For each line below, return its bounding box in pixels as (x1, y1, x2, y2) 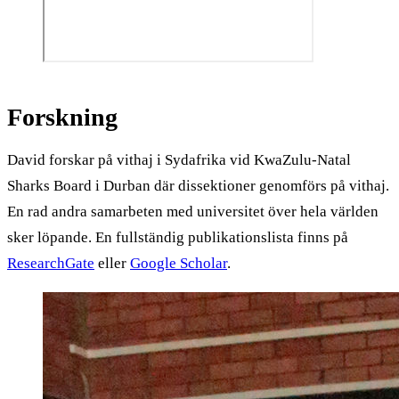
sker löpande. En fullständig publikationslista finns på (7, 229, 348, 247)
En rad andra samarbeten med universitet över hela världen (7, 203, 379, 221)
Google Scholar (130, 255, 227, 273)
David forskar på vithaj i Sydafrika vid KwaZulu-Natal (7, 151, 351, 169)
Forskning (7, 103, 118, 132)
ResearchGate (7, 255, 94, 273)
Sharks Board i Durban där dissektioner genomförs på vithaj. (7, 177, 389, 195)
